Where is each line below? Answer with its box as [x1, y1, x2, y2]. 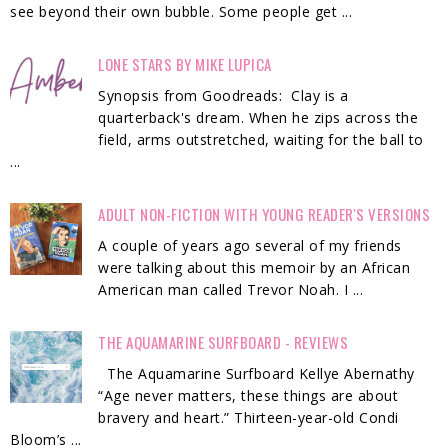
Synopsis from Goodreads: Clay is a [98, 86, 349, 106]
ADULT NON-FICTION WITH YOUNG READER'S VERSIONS [98, 203, 431, 226]
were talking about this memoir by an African [98, 258, 411, 278]
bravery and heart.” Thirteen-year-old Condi [98, 408, 399, 428]
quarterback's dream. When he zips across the [98, 108, 419, 128]
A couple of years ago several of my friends [98, 236, 402, 256]
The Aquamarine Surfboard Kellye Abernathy [98, 364, 415, 384]
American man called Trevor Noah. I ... [98, 280, 364, 300]
